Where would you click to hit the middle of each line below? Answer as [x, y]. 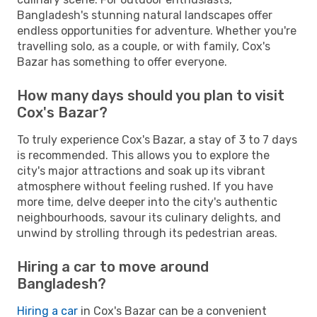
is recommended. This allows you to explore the [143, 155]
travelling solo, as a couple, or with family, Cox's [144, 46]
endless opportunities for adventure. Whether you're [157, 30]
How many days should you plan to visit [151, 95]
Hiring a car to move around [113, 266]
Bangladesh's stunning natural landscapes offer [145, 15]
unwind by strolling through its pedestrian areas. [147, 233]
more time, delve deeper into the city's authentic [147, 202]
